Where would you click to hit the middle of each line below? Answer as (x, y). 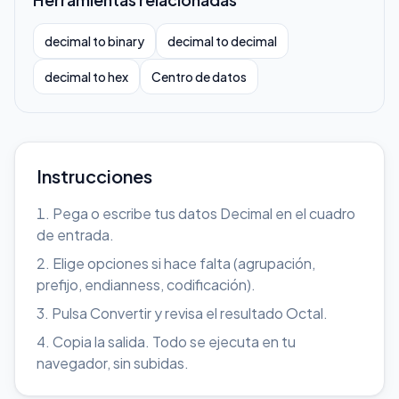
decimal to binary (94, 41)
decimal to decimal (222, 41)
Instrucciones (94, 176)
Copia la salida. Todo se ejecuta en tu (174, 342)
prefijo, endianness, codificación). (146, 285)
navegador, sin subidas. (113, 363)
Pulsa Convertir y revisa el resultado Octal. (190, 313)
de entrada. (75, 235)
